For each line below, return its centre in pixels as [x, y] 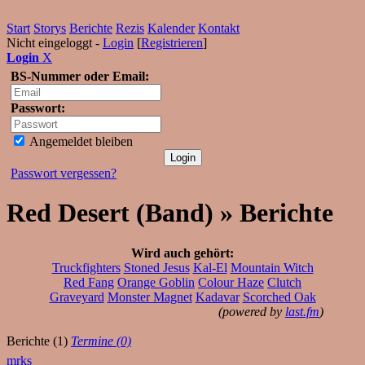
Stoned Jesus [156, 267]
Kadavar [217, 297]
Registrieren [172, 43]
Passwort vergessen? [64, 173]
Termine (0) [101, 341]
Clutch [284, 282]
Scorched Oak [279, 297]
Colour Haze [231, 282]
